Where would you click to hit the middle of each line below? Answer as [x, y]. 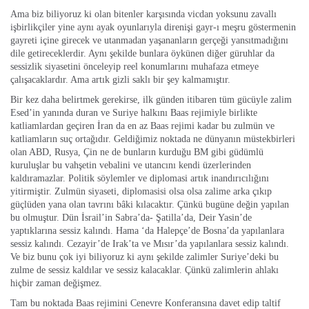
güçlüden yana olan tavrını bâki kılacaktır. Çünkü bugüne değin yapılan [150, 204]
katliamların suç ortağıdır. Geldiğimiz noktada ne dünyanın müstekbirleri [153, 139]
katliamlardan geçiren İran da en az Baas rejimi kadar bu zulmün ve [142, 126]
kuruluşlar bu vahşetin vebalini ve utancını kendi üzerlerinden [131, 165]
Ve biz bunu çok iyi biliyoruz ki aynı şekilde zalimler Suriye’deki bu [144, 257]
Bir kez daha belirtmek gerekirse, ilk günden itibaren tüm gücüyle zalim [151, 99]
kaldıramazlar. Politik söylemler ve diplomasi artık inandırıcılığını [140, 178]
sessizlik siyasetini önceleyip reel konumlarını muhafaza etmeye [134, 66]
